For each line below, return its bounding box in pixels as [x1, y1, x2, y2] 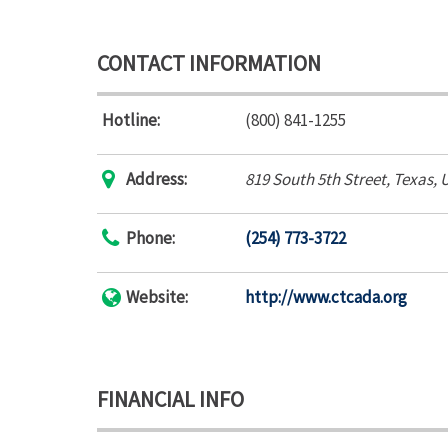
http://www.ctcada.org [245, 286, 407, 308]
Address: [126, 168, 187, 190]
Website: [126, 286, 188, 308]
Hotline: [102, 109, 160, 131]
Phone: [126, 227, 175, 249]
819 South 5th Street [245, 168, 386, 190]
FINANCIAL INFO [97, 385, 244, 413]
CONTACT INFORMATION [97, 49, 321, 77]
